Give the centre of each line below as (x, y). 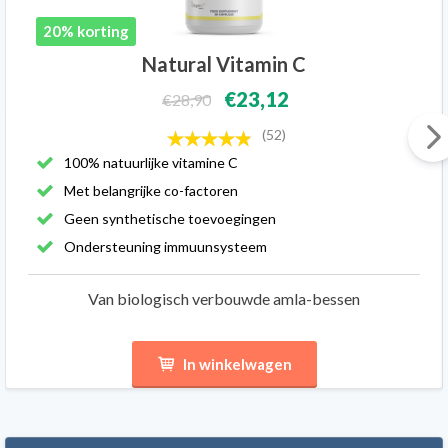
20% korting (86, 31)
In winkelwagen (237, 364)
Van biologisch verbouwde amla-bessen (223, 298)
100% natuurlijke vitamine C (151, 162)
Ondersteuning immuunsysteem (165, 246)
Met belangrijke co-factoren (151, 190)
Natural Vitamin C (224, 64)
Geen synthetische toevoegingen (170, 218)
